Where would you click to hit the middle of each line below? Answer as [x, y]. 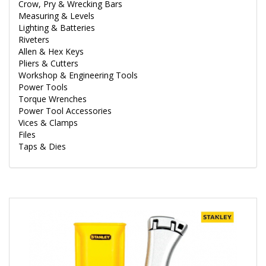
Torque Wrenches [53, 99]
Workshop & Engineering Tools [78, 75]
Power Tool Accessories [65, 111]
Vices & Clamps [48, 123]
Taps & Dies [42, 146]
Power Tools [43, 87]
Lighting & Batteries [57, 28]
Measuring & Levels [56, 16]
